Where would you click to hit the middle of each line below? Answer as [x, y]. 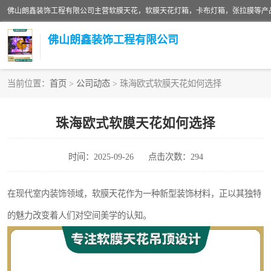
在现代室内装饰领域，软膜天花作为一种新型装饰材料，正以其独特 [134, 194]
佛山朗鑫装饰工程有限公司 [113, 40]
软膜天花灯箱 [47, 105]
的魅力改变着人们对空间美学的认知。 [79, 215]
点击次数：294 [175, 157]
